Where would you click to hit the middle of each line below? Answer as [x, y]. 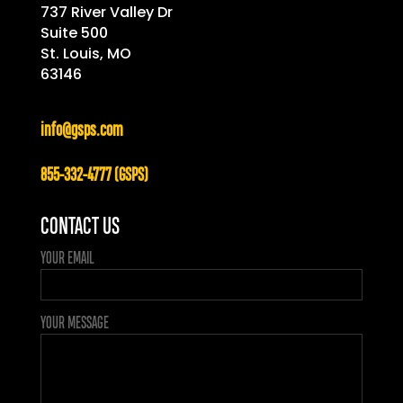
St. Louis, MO [85, 54]
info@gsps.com [81, 131]
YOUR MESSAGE [74, 324]
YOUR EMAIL [67, 259]
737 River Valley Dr [106, 13]
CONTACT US [80, 228]
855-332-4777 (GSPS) [94, 176]
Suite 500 [74, 33]
